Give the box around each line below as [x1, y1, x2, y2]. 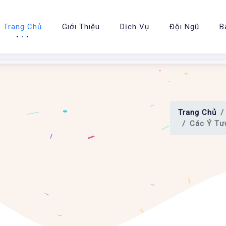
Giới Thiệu [62, 22, 100, 31]
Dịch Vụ [120, 22, 149, 31]
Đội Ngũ [169, 22, 199, 31]
